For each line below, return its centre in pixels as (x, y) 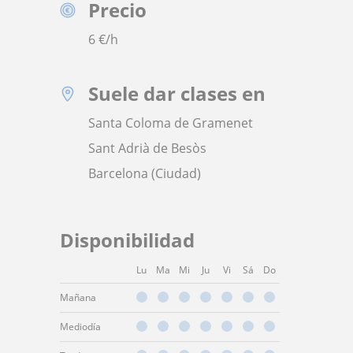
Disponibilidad (127, 240)
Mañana (78, 297)
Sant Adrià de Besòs (147, 148)
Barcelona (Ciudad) (145, 173)
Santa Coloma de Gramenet (171, 123)
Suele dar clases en (177, 93)
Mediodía (80, 327)
